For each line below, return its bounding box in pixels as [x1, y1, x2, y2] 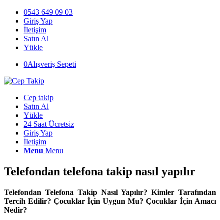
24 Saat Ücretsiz [24, 120, 74, 128]
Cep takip [24, 93, 54, 102]
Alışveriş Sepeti [27, 60, 76, 68]
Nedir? [4, 205, 27, 214]
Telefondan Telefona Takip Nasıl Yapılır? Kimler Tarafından [4, 188, 216, 196]
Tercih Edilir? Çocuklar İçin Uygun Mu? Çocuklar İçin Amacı [4, 196, 216, 205]
